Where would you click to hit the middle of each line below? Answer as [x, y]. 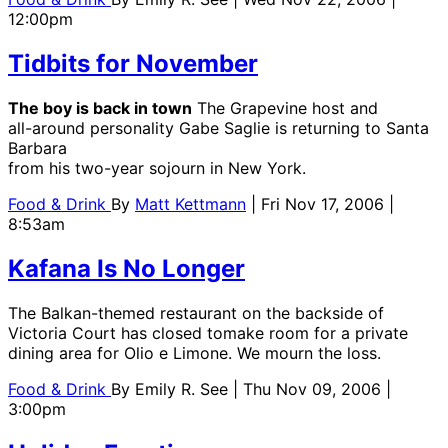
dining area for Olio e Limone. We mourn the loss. [194, 353]
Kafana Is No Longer [126, 269]
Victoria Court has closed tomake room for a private [208, 333]
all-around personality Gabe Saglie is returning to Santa [218, 128]
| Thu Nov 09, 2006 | [312, 389]
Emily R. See [184, 389]
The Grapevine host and [285, 108]
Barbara [37, 148]
